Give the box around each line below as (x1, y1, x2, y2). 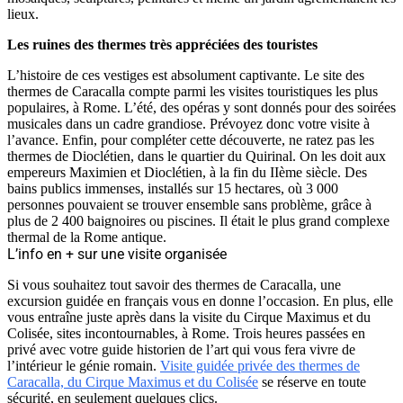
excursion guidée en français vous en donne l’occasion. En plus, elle (7, 292, 393, 309)
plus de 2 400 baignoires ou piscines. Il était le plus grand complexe (7, 212, 390, 228)
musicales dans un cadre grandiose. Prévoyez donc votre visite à (7, 115, 370, 131)
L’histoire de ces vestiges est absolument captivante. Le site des (7, 67, 364, 83)
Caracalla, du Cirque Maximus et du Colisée (7, 373, 258, 390)
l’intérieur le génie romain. (7, 357, 160, 373)
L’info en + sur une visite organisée (7, 245, 227, 263)
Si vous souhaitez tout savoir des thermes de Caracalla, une (7, 276, 341, 292)
